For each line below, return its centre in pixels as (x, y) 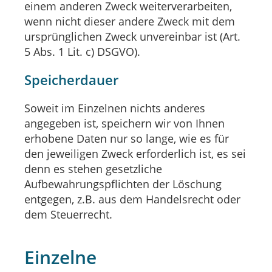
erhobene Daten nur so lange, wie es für (127, 138)
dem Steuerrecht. (68, 214)
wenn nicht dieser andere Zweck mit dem (130, 21)
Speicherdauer (71, 80)
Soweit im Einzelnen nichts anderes (115, 108)
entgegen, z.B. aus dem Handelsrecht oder (132, 199)
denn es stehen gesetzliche (93, 168)
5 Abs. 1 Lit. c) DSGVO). (82, 51)
